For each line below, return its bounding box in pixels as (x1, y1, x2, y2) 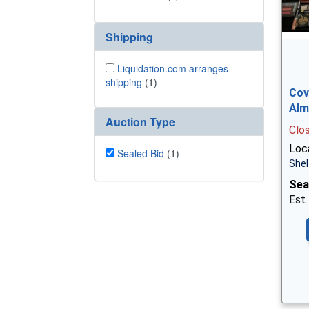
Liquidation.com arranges (117, 61, 228, 75)
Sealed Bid (117, 146, 164, 160)
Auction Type (106, 113, 175, 130)
